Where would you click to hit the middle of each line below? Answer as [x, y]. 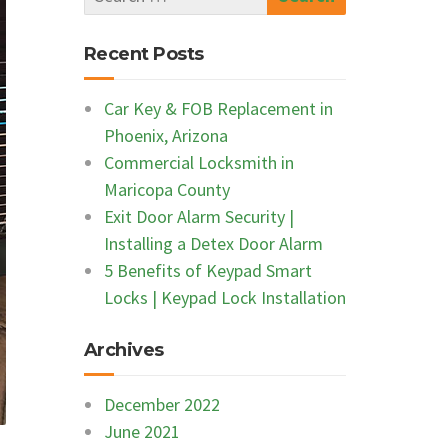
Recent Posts [143, 54]
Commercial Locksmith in [198, 162]
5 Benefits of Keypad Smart [207, 270]
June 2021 [141, 431]
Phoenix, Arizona [165, 135]
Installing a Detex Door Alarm [213, 243]
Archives [123, 350]
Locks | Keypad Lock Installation [224, 297]
